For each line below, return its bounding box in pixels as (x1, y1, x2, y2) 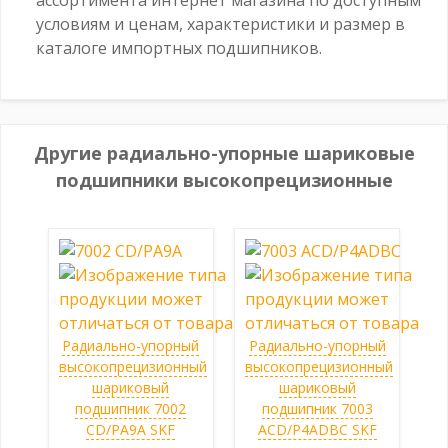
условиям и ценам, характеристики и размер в (36, 12, 405, 35)
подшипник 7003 (261, 398, 373, 418)
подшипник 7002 (75, 398, 187, 418)
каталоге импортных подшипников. (36, 36, 322, 59)
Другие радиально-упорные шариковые (33, 140, 415, 165)
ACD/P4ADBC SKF (257, 419, 377, 439)
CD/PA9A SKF (86, 419, 176, 439)
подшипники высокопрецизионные (55, 167, 393, 192)
